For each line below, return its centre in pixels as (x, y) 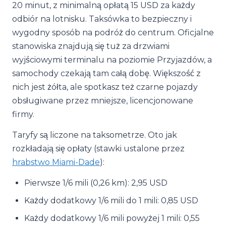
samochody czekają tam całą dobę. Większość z (106, 73)
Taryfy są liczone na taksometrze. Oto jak (95, 135)
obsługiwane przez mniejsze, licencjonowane (103, 101)
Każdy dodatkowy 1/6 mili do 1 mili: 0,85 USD (111, 201)
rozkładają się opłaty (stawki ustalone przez (98, 149)
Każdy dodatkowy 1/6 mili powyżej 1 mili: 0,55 (112, 218)
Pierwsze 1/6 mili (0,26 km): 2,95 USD (96, 183)
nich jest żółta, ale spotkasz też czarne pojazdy (105, 87)
